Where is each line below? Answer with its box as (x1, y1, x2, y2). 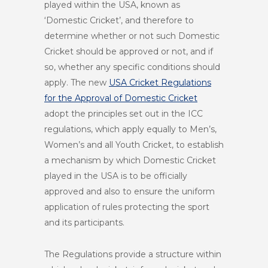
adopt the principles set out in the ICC (44, 108, 203, 119)
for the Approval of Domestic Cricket (44, 93, 197, 103)
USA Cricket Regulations (109, 77, 211, 88)
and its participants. (44, 217, 124, 228)
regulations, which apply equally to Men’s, (44, 124, 217, 135)
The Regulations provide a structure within (44, 249, 221, 260)
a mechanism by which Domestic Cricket (44, 155, 216, 166)
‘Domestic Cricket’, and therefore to (44, 15, 194, 26)
